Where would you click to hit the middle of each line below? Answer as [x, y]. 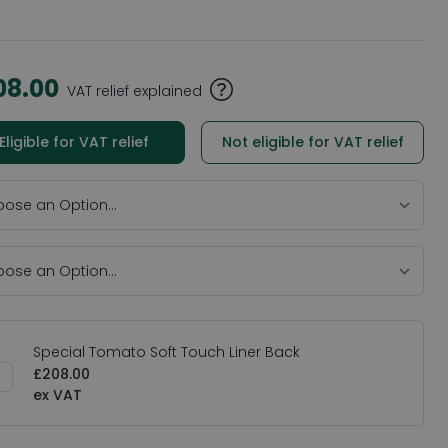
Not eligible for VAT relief [312, 142]
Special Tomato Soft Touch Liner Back [167, 352]
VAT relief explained [135, 91]
